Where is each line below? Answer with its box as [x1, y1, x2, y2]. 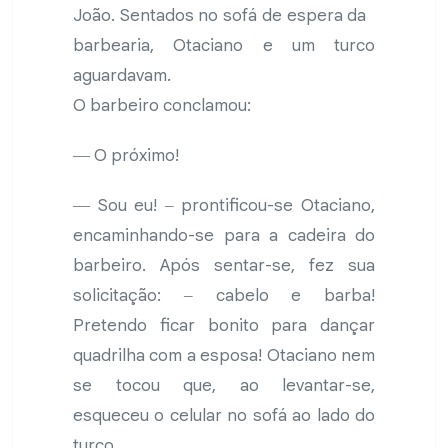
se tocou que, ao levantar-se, [73, 375, 375, 397]
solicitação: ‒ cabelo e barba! [73, 285, 375, 307]
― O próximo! [73, 145, 179, 167]
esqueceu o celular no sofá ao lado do [73, 405, 375, 427]
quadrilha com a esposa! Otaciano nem [73, 345, 375, 367]
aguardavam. [73, 65, 175, 87]
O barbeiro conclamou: [73, 95, 251, 117]
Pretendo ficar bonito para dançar [73, 315, 375, 337]
